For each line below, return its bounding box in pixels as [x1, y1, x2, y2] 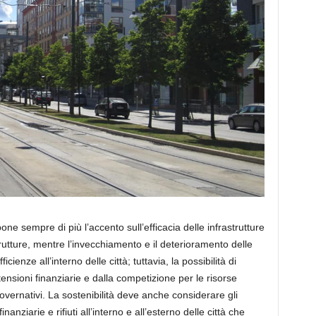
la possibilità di [171, 255, 236, 267]
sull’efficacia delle [126, 221, 205, 233]
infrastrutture [204, 221, 265, 233]
